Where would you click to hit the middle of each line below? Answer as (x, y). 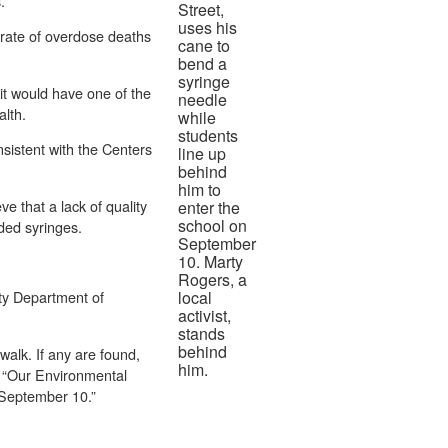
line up (202, 154)
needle (202, 100)
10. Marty (210, 262)
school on (212, 226)
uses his (207, 28)
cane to (204, 46)
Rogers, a (212, 280)
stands (201, 334)
